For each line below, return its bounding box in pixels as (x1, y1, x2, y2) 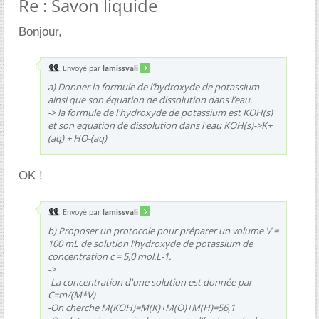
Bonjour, (19, 25, 62, 38)
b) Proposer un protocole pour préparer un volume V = (48, 224, 278, 237)
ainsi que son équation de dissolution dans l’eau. (48, 93, 252, 106)
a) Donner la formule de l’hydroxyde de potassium (48, 80, 259, 93)
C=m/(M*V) (48, 288, 95, 301)
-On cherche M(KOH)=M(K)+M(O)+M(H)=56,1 (48, 301, 235, 314)
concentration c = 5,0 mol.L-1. (48, 250, 171, 263)
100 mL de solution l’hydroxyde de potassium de (48, 237, 253, 250)
